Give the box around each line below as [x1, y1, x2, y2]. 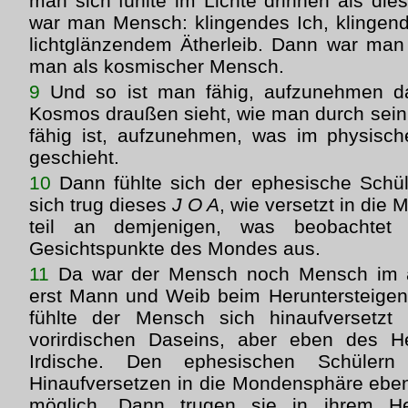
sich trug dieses [29, 194, 172, 215]
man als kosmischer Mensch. [29, 56, 284, 76]
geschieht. [29, 147, 119, 168]
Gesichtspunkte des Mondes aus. [29, 238, 321, 259]
